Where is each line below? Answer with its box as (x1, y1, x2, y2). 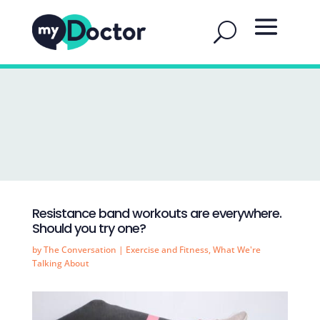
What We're (212, 244, 261, 256)
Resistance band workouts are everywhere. (31, 204, 281, 222)
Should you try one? (31, 219, 146, 237)
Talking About (31, 257, 89, 269)
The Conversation (43, 244, 116, 256)
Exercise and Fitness (125, 244, 209, 256)
